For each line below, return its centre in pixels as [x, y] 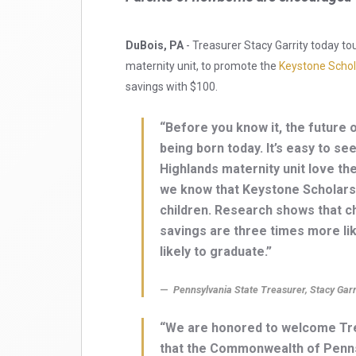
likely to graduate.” [216, 252]
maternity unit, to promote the [202, 66]
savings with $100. [172, 87]
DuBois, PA [155, 46]
